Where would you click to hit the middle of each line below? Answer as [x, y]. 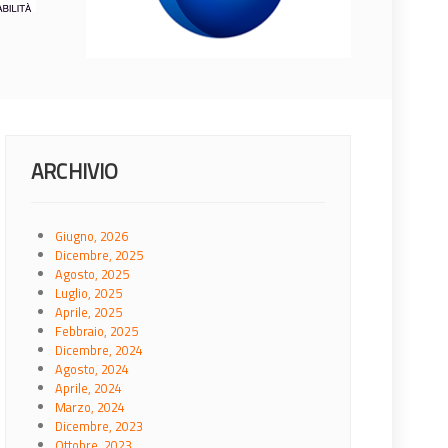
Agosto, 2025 [92, 273]
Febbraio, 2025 [96, 330]
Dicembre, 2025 [99, 254]
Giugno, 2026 [91, 235]
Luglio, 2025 [88, 292]
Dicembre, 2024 [99, 349]
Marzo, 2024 [90, 406]
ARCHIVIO [75, 170]
